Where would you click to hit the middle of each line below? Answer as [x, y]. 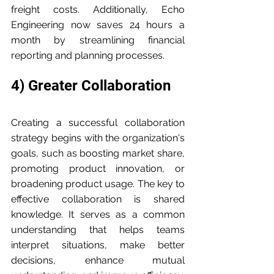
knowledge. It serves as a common [98, 215]
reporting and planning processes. [88, 56]
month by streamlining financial [98, 40]
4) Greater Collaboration [91, 86]
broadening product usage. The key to [98, 184]
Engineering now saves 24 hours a [98, 25]
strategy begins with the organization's [98, 138]
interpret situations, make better [98, 245]
